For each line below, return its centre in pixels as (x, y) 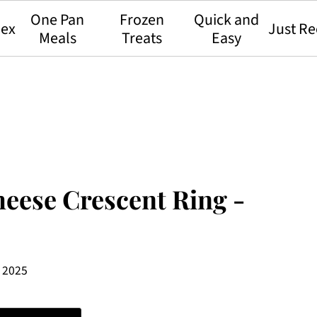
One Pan (58, 20)
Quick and (226, 20)
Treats (142, 38)
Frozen (142, 20)
